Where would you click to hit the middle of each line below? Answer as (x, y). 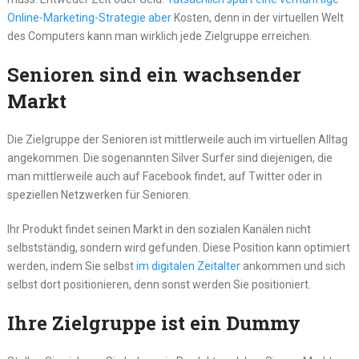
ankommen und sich (292, 266)
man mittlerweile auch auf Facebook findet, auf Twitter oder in (164, 177)
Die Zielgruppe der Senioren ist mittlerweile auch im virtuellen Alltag (177, 140)
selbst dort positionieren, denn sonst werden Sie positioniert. (159, 285)
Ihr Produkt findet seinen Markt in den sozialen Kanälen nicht (159, 230)
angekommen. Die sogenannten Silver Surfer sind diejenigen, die (169, 158)
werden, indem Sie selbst (71, 266)
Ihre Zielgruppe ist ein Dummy (153, 323)
